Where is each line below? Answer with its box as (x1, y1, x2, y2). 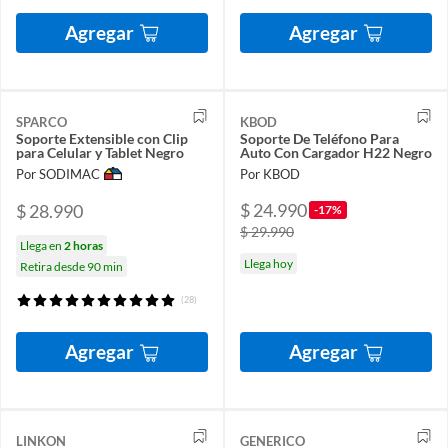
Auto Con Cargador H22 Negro (240, 143, 432, 161)
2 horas (64, 238, 103, 254)
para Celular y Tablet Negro (16, 143, 184, 161)
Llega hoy (244, 255, 293, 271)
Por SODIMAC (16, 165, 100, 182)
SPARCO (16, 113, 67, 130)
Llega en (20, 238, 64, 254)
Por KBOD (240, 165, 300, 182)
